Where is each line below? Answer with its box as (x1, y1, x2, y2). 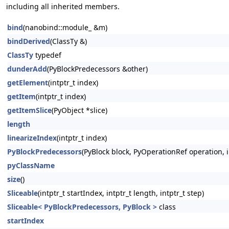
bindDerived (7, 36, 50, 46)
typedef (33, 50, 61, 60)
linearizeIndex (7, 133, 57, 143)
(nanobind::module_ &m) (23, 22, 107, 32)
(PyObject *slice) (52, 105, 107, 115)
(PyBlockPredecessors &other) (47, 64, 148, 74)
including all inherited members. (6, 2, 120, 11)
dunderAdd (7, 64, 47, 74)
